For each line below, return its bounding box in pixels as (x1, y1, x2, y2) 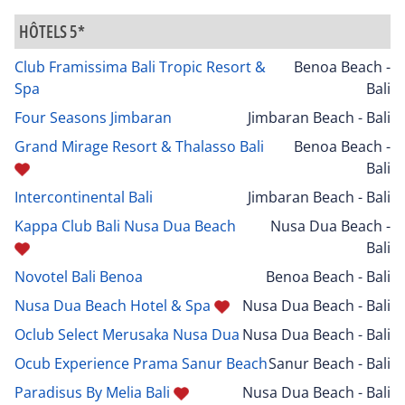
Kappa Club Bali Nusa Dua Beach (14, 215, 236, 236)
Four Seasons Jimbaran (14, 107, 172, 127)
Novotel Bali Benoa (14, 266, 143, 287)
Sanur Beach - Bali (268, 353, 391, 373)
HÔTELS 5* (19, 19, 85, 42)
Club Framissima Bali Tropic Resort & (14, 56, 266, 77)
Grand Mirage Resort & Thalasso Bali (14, 136, 264, 156)
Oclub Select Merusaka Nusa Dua (14, 324, 240, 344)
